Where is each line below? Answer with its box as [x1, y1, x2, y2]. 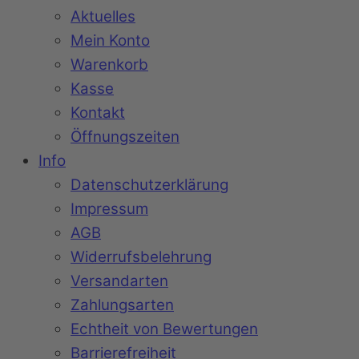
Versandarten [71, 272, 168, 291]
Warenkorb [71, 55, 148, 75]
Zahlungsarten [71, 296, 174, 315]
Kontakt [71, 103, 125, 123]
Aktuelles [71, 7, 135, 26]
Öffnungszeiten [71, 127, 179, 147]
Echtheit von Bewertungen [71, 320, 258, 339]
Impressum [71, 200, 148, 219]
